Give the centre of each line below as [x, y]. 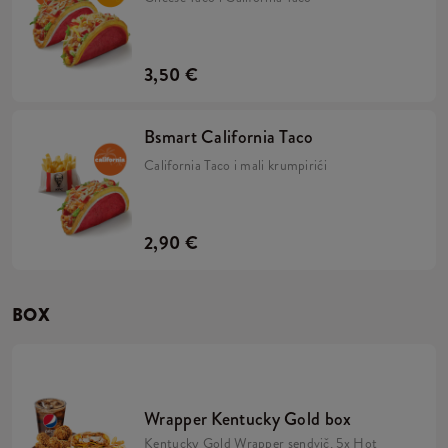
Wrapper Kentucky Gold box [248, 419]
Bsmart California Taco [229, 137]
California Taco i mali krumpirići [235, 165]
